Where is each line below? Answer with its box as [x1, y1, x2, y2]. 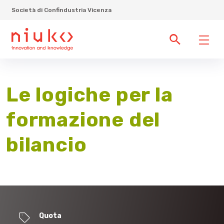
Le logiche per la [6, 83, 173, 106]
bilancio [6, 133, 87, 156]
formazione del [6, 108, 160, 131]
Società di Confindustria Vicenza [11, 6, 112, 13]
